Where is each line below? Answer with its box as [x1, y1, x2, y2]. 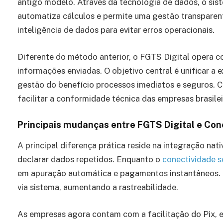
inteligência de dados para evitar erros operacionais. [17, 25, 215, 35]
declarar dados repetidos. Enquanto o [17, 154, 162, 165]
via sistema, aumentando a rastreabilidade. [17, 182, 178, 193]
